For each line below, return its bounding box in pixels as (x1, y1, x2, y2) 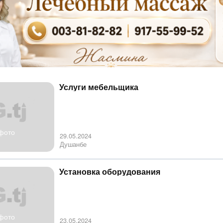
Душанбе (60, 140, 87, 149)
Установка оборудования (59, 168, 160, 176)
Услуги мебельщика (59, 83, 138, 92)
